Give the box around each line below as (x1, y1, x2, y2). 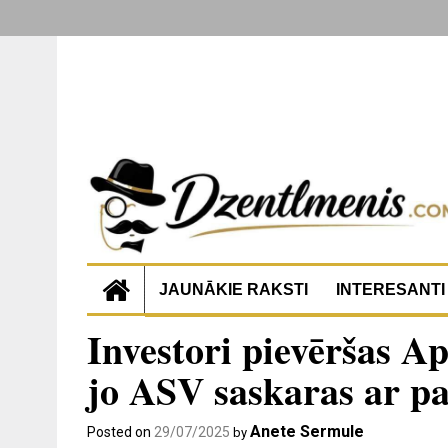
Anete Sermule (250, 421, 364, 441)
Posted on (87, 423, 154, 440)
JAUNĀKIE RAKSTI (159, 280, 308, 298)
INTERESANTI (336, 280, 445, 298)
